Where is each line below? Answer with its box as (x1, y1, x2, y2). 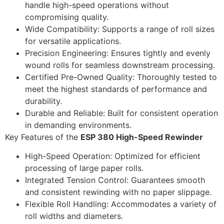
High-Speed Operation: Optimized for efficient (25, 150, 200, 161)
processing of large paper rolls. (25, 162, 143, 173)
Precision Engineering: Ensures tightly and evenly (25, 47, 210, 58)
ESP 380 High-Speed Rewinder (80, 131, 203, 142)
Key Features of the (5, 131, 80, 142)
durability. (25, 95, 62, 106)
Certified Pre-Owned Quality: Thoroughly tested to (25, 71, 217, 82)
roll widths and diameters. (25, 210, 123, 221)
